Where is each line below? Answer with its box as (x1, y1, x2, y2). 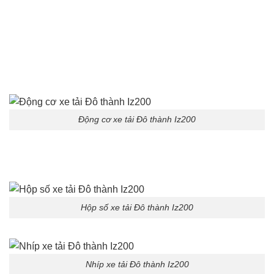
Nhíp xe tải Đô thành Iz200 (85, 259, 189, 269)
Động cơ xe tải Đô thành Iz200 (78, 114, 196, 125)
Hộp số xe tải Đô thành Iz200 (81, 202, 193, 213)
